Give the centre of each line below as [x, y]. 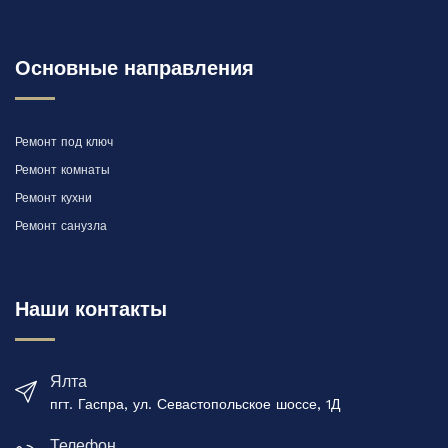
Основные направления [134, 68]
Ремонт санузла [61, 226]
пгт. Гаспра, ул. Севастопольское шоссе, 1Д [195, 404]
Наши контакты [91, 309]
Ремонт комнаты [62, 170]
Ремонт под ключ [64, 142]
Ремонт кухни [53, 198]
